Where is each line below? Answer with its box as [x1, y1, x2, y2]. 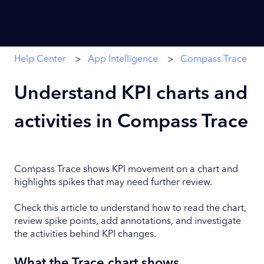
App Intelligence [88, 54, 159, 64]
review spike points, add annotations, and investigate [14, 217, 241, 227]
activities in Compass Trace [14, 113, 248, 132]
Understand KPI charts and [14, 84, 247, 104]
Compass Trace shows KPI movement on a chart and [14, 164, 238, 174]
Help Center [14, 54, 66, 64]
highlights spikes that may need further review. [14, 177, 212, 187]
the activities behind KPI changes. [14, 230, 156, 240]
